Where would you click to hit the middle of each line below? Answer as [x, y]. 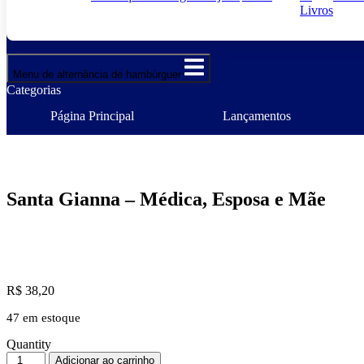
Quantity [29, 344]
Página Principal [93, 116]
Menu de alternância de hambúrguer [97, 75]
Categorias [34, 90]
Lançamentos [257, 116]
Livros [316, 10]
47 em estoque [43, 318]
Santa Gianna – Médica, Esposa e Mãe [166, 199]
